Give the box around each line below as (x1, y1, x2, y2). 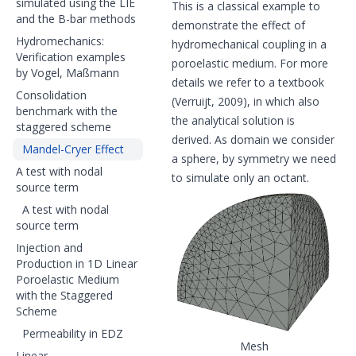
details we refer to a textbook (172, 75, 324, 90)
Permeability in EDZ (22, 326, 123, 341)
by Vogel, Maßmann (16, 65, 119, 80)
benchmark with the (16, 103, 118, 118)
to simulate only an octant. (172, 170, 309, 185)
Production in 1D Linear (16, 256, 137, 271)
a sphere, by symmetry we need (172, 151, 336, 166)
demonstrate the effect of (172, 17, 305, 33)
